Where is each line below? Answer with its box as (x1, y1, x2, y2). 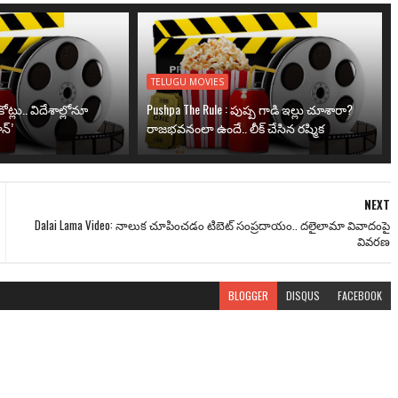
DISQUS (286, 288, 321, 303)
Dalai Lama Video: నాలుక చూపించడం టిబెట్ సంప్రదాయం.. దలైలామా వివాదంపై (35, 216, 391, 234)
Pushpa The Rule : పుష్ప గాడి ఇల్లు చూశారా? (146, 99, 353, 118)
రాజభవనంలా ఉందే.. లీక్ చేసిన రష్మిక (146, 118, 324, 137)
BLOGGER (228, 288, 269, 303)
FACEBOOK (338, 288, 383, 303)
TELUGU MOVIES (150, 76, 224, 88)
